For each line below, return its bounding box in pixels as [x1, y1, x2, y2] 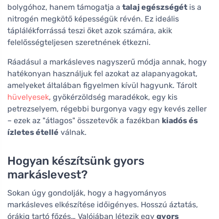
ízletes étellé [7, 127, 59, 137]
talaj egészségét [122, 2, 187, 12]
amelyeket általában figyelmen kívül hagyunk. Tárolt [7, 80, 197, 90]
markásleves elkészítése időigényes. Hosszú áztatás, [7, 199, 198, 209]
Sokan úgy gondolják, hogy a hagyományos [7, 188, 166, 197]
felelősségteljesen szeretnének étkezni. [7, 37, 151, 47]
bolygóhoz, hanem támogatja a [7, 2, 122, 12]
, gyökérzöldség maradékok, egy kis [49, 92, 177, 102]
